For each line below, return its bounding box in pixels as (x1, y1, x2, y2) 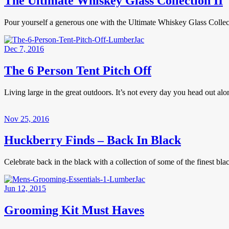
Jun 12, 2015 (4, 184, 46, 193)
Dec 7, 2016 (4, 44, 44, 53)
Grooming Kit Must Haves (4, 203, 144, 217)
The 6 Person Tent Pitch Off (4, 63, 151, 77)
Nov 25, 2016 (4, 114, 49, 123)
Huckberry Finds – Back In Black (4, 133, 181, 147)
